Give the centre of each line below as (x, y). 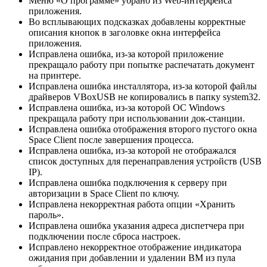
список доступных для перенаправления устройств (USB (145, 161)
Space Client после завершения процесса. (111, 139)
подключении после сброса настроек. (105, 236)
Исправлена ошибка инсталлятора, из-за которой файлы (143, 86)
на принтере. (55, 75)
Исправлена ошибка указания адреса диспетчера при (136, 225)
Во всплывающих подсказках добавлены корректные (137, 21)
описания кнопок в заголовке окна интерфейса (125, 32)
